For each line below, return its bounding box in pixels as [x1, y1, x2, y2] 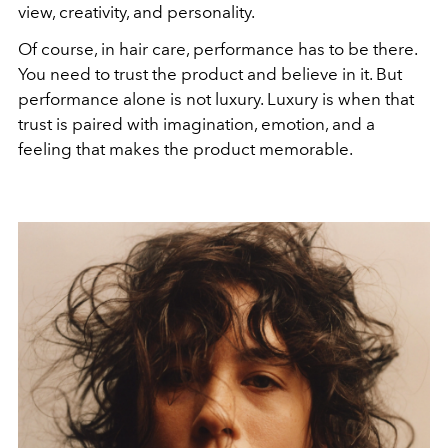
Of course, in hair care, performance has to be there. [18, 38, 417, 59]
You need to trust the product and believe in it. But [18, 63, 402, 84]
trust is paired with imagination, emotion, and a [18, 113, 375, 134]
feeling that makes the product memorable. [18, 138, 353, 159]
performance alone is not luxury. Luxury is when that [18, 88, 414, 109]
